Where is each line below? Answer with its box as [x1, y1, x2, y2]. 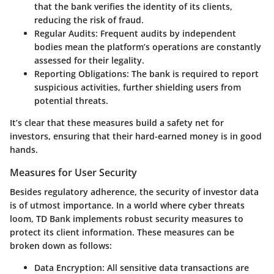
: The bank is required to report [127, 68, 259, 80]
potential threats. [34, 95, 108, 107]
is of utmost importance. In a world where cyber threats [10, 199, 245, 212]
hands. [10, 144, 38, 156]
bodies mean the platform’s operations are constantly [34, 41, 261, 53]
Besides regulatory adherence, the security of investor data [10, 186, 259, 198]
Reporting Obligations [34, 68, 127, 80]
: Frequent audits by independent [95, 28, 236, 40]
